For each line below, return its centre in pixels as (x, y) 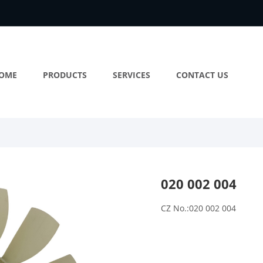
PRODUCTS (65, 75)
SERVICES (131, 75)
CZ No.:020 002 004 (198, 208)
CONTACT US (202, 75)
